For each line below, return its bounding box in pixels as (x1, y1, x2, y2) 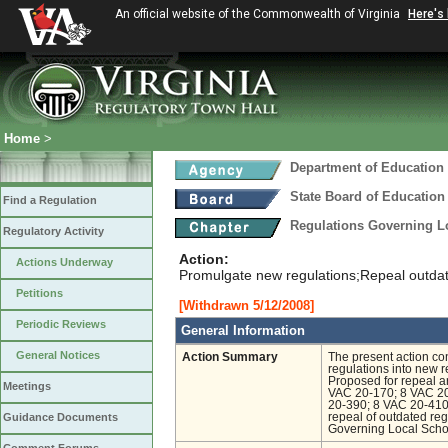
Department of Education (290, 160, 444, 175)
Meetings (3, 380, 51, 392)
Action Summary (182, 351, 278, 363)
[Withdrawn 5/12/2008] (179, 298, 314, 313)
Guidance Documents (3, 411, 118, 423)
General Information (181, 323, 305, 338)
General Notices (16, 349, 100, 361)
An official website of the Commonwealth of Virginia (115, 7, 403, 21)
